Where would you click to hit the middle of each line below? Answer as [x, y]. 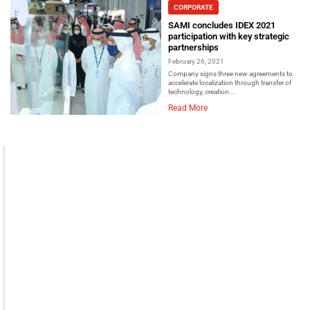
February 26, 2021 [196, 62]
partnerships [193, 48]
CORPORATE [193, 8]
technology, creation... [202, 92]
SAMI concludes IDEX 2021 [222, 26]
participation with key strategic [229, 37]
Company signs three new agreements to [230, 74]
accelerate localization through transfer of [230, 83]
